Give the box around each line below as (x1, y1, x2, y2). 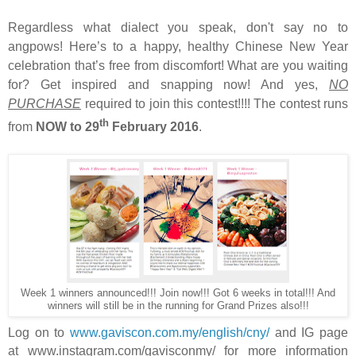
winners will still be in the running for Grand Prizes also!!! (47, 300, 309, 312)
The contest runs (253, 96, 348, 110)
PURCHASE (8, 96, 81, 110)
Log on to (8, 325, 70, 339)
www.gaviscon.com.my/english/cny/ (70, 325, 269, 339)
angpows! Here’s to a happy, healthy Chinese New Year (8, 39, 348, 53)
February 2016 (109, 120, 199, 134)
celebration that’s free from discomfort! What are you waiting (8, 58, 348, 72)
